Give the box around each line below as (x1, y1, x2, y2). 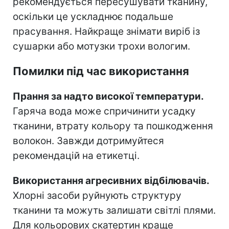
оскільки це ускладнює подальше (13, 11, 173, 23)
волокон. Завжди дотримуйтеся (13, 135, 164, 147)
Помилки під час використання (13, 64, 189, 78)
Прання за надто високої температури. (13, 90, 203, 103)
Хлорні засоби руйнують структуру (13, 190, 181, 202)
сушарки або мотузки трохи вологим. (13, 40, 190, 53)
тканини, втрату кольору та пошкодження (13, 120, 213, 132)
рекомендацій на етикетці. (13, 150, 140, 162)
